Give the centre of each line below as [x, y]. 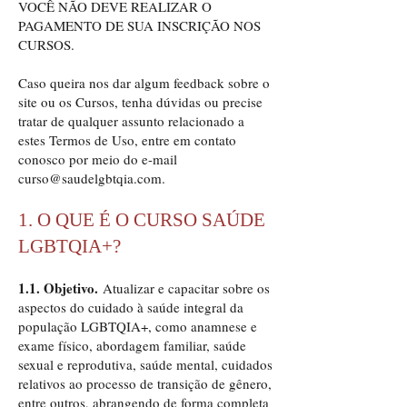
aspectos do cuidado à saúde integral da [131, 307]
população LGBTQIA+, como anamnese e [138, 326]
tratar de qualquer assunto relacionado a [131, 121]
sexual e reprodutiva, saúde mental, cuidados [145, 364]
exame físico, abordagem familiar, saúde [132, 345]
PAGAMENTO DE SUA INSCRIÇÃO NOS [139, 25]
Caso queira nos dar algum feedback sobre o [144, 83]
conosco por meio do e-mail [98, 159]
